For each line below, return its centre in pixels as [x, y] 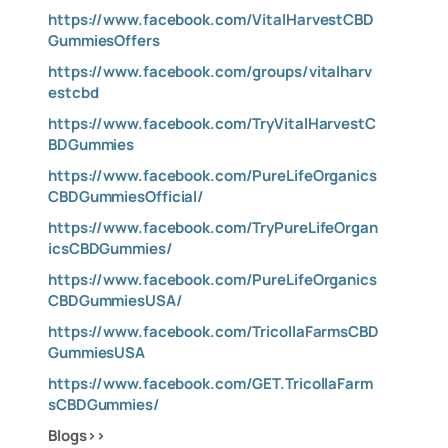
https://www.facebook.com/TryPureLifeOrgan [213, 227]
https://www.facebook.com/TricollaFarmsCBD [213, 331]
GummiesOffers [104, 40]
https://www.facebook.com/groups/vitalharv [210, 71]
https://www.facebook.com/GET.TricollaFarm [210, 383]
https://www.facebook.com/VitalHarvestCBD [211, 19]
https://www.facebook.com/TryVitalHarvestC [212, 123]
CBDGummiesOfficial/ [126, 196]
